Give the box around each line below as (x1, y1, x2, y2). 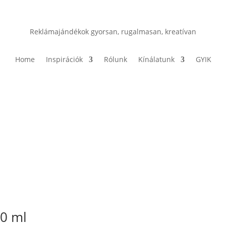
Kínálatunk (138, 54, 175, 65)
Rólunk (103, 54, 127, 65)
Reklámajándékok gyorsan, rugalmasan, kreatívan (30, 26, 196, 36)
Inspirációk (45, 54, 83, 65)
